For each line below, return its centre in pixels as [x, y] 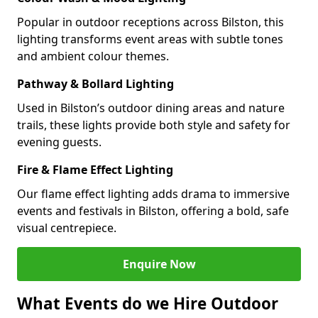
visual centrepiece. [67, 228]
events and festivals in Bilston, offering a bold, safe [153, 211]
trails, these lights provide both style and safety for [154, 125]
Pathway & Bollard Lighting [95, 84]
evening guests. [59, 142]
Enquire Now [159, 264]
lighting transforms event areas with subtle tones [150, 39]
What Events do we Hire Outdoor [148, 303]
